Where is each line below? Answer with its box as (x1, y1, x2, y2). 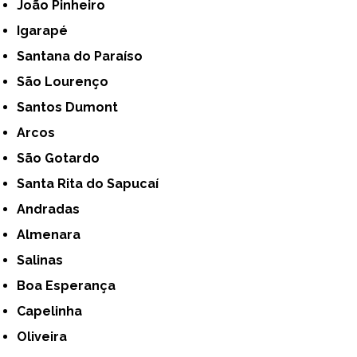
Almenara (25, 227, 81, 243)
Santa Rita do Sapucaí (25, 176, 159, 192)
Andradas (25, 202, 80, 218)
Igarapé (20, 23, 69, 39)
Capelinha (25, 304, 83, 320)
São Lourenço (25, 74, 109, 90)
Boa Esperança (25, 278, 116, 294)
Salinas (25, 253, 64, 269)
